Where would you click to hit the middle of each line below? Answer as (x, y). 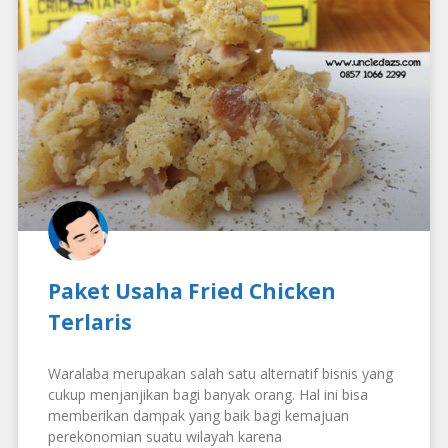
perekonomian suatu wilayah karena (165, 436)
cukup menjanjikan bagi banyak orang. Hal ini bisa (208, 394)
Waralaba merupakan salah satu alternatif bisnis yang (220, 373)
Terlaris (90, 321)
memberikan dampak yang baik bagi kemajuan (198, 415)
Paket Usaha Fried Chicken (192, 290)
